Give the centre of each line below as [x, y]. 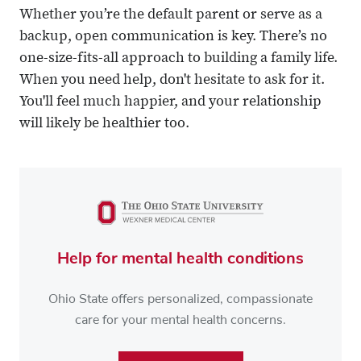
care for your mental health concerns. [180, 320]
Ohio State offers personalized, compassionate [180, 299]
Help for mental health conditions [180, 258]
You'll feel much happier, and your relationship [170, 103]
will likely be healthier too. [104, 124]
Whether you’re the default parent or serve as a [171, 16]
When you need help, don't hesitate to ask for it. [172, 81]
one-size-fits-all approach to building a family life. [178, 59]
